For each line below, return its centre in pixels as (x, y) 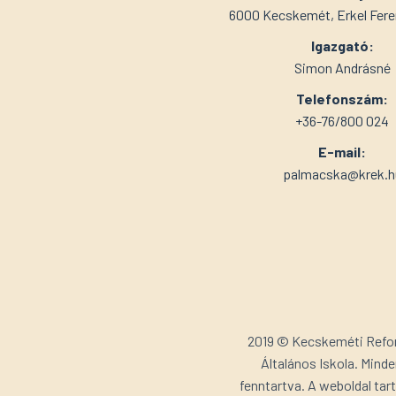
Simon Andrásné (342, 67)
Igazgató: (342, 45)
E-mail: (342, 151)
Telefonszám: (342, 98)
